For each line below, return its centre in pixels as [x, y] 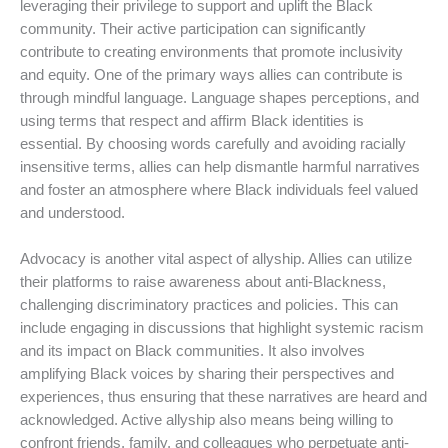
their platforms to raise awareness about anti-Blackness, [203, 281]
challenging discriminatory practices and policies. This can [209, 304]
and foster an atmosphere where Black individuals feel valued [219, 189]
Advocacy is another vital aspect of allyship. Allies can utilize [216, 258]
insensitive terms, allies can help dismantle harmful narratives [220, 166]
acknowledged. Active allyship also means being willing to [206, 419]
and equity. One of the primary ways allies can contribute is [211, 74]
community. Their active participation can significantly [193, 28]
